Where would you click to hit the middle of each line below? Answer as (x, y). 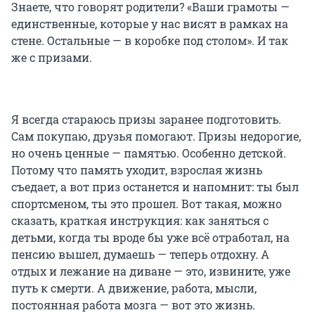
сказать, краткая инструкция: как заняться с (140, 220)
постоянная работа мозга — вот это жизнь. (133, 304)
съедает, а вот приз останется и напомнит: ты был (155, 186)
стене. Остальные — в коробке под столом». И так (150, 40)
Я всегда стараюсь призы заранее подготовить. (146, 119)
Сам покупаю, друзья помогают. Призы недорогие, (156, 136)
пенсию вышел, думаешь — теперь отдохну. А (140, 254)
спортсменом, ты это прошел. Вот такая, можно (147, 203)
